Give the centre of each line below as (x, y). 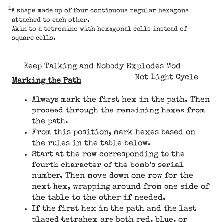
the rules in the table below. (91, 144)
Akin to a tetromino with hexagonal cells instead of (99, 29)
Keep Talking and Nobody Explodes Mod (102, 67)
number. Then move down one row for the (112, 177)
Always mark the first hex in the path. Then (121, 100)
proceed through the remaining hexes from (118, 111)
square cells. (34, 38)
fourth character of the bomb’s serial (108, 166)
